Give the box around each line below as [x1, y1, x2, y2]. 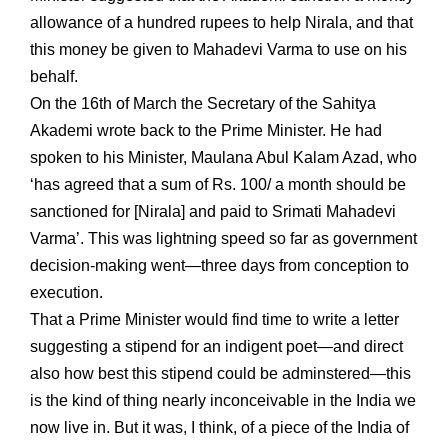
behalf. [30, 67, 78, 85]
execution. [30, 283, 103, 301]
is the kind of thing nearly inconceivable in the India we [30, 391, 416, 409]
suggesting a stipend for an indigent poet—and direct [30, 337, 403, 355]
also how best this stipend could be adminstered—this [30, 364, 411, 382]
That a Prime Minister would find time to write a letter [30, 310, 399, 328]
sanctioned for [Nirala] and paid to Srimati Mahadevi [30, 202, 396, 220]
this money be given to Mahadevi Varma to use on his [30, 40, 407, 58]
